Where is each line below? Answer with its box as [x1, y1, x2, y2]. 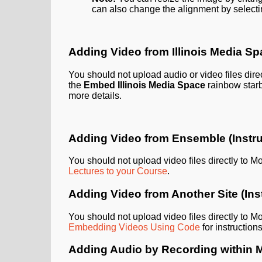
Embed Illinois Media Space [84, 80, 205, 90]
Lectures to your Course [68, 166, 167, 177]
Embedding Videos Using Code [68, 222, 200, 232]
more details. [68, 90, 122, 101]
